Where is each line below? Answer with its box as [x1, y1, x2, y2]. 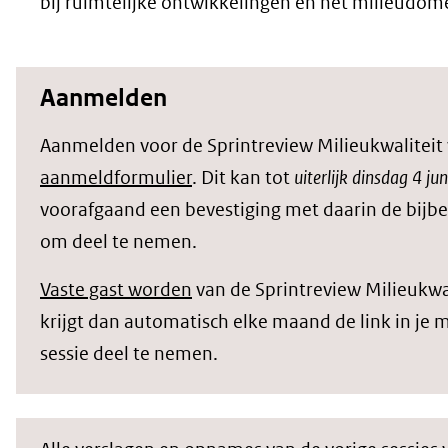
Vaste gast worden [40, 278, 192, 302]
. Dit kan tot [192, 166, 294, 190]
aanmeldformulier [40, 166, 192, 190]
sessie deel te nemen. [40, 342, 218, 366]
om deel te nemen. [40, 230, 197, 254]
